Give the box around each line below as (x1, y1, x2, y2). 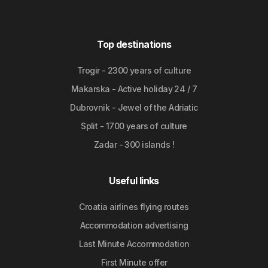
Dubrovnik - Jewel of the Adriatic (70, 102, 198, 112)
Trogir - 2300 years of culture (77, 65, 191, 75)
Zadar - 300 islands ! (93, 139, 175, 150)
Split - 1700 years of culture (81, 121, 187, 131)
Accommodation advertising (80, 220, 188, 230)
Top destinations (96, 38, 172, 50)
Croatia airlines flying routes (79, 202, 189, 212)
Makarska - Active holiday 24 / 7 (71, 84, 197, 94)
